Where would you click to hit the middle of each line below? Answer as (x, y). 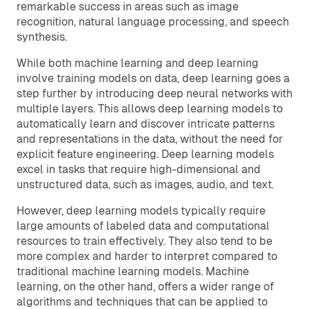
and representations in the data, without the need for (150, 139)
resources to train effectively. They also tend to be (144, 241)
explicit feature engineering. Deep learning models (145, 154)
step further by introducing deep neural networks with (154, 93)
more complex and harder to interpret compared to (147, 256)
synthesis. (42, 37)
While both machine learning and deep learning (138, 63)
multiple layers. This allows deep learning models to (150, 109)
